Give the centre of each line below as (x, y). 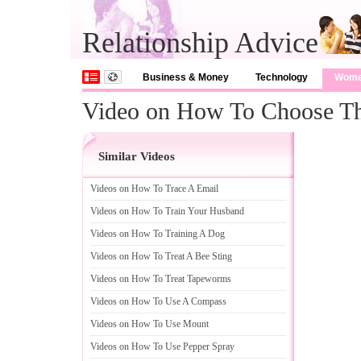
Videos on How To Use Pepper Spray (162, 346)
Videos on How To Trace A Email (154, 189)
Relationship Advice (200, 43)
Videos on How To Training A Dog (158, 234)
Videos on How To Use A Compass (158, 301)
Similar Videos (137, 156)
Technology (282, 77)
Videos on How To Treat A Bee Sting (161, 256)
